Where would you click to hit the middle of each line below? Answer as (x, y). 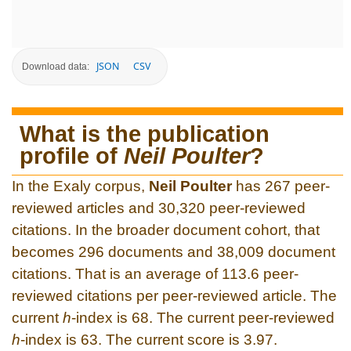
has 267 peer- (281, 186)
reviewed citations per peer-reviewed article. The (174, 295)
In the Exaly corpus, (80, 186)
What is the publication (145, 134)
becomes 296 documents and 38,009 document (174, 251)
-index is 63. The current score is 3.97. (149, 339)
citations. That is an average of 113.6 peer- (155, 273)
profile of (72, 156)
